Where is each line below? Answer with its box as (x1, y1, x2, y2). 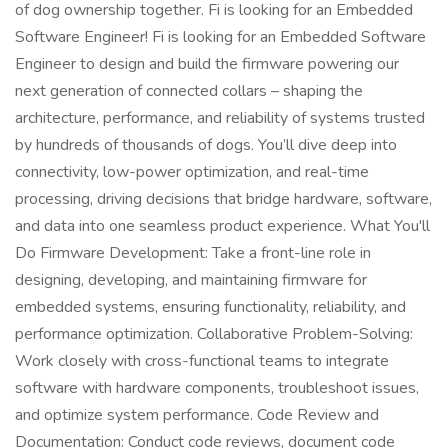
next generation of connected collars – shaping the (15, 80, 363, 102)
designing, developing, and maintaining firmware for (15, 269, 367, 291)
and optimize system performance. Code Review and (15, 404, 379, 426)
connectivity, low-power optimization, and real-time (15, 161, 369, 183)
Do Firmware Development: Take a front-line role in (15, 242, 371, 264)
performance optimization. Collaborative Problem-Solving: (15, 323, 413, 345)
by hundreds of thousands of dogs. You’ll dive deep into (15, 134, 397, 156)
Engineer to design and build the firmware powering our (15, 53, 399, 75)
